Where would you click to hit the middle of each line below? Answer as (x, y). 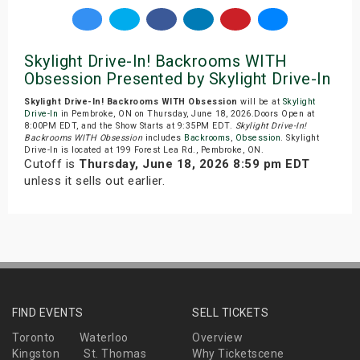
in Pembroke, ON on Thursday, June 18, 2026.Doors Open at (186, 114)
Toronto (34, 338)
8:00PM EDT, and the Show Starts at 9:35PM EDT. (130, 126)
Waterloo (104, 338)
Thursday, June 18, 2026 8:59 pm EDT (194, 164)
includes (163, 138)
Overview (217, 338)
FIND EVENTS (48, 313)
